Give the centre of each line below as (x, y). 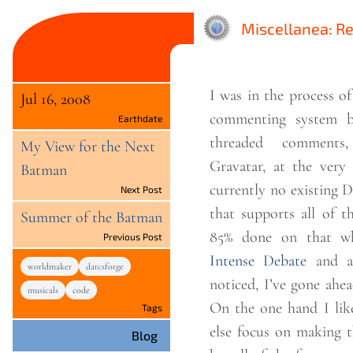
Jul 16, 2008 (56, 99)
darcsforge (105, 266)
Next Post (141, 189)
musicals (43, 290)
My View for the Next (88, 147)
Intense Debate (258, 261)
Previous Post (133, 236)
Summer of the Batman (91, 217)
